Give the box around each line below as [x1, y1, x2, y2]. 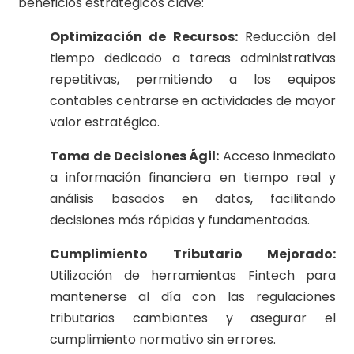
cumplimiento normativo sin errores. [50, 330, 276, 349]
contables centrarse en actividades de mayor [50, 92, 336, 111]
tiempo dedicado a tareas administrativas [50, 49, 336, 68]
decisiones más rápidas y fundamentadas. [50, 211, 310, 230]
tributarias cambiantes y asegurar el [50, 309, 336, 328]
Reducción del [237, 28, 336, 47]
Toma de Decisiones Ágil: [50, 147, 220, 166]
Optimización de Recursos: [50, 28, 238, 47]
